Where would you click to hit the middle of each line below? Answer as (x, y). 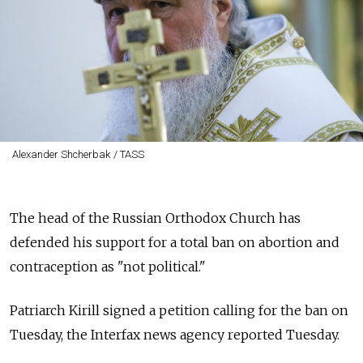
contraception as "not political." (109, 267)
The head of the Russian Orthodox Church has (155, 218)
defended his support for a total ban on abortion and (175, 242)
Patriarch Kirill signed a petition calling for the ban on (179, 310)
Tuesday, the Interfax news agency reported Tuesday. (175, 335)
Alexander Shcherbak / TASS (78, 154)
